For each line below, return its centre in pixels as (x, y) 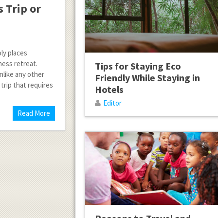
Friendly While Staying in (147, 78)
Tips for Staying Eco (138, 66)
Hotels (109, 90)
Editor (112, 103)
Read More (34, 113)
